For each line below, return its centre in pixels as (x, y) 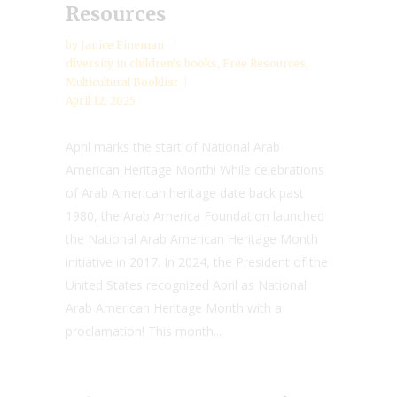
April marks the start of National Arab (173, 147)
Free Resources (264, 63)
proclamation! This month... (144, 331)
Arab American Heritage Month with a (174, 308)
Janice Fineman (124, 45)
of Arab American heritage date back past (185, 193)
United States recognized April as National (186, 285)
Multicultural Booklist (121, 82)
